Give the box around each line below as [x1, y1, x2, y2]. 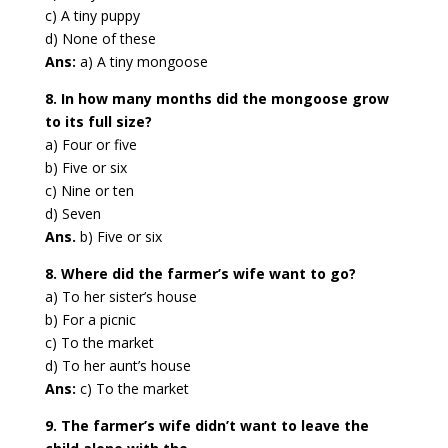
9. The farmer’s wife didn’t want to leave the [44, 416, 369, 436]
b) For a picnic [44, 310, 136, 330]
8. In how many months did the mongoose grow [44, 89, 389, 109]
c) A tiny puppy [44, 6, 140, 26]
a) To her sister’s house [44, 287, 197, 307]
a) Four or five [44, 135, 137, 155]
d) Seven [44, 204, 101, 224]
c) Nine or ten [44, 181, 134, 201]
